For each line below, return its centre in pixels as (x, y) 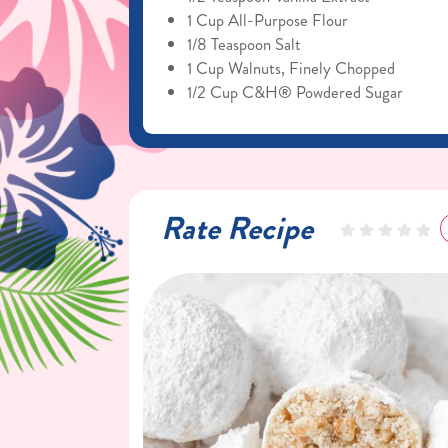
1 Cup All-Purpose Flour (267, 19)
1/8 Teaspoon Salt (243, 43)
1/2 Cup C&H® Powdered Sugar (294, 91)
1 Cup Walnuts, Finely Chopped (290, 67)
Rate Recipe (237, 229)
